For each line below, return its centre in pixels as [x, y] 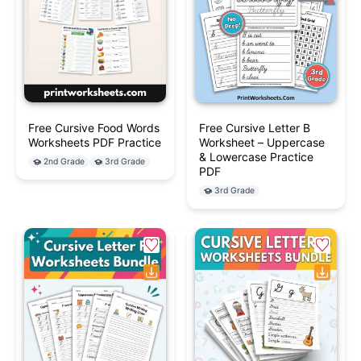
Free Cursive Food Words [94, 127]
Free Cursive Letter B [255, 127]
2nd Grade [64, 161]
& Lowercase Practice [256, 156]
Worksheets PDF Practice [95, 142]
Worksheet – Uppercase [262, 142]
